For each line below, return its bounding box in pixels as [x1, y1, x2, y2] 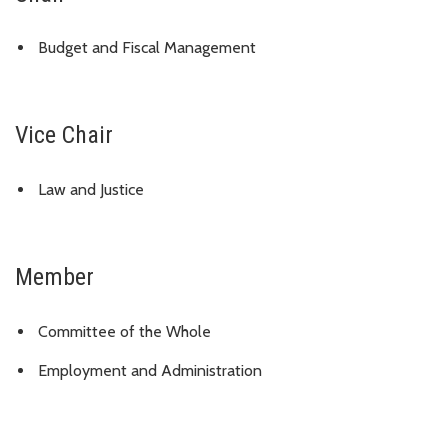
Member [15, 263, 94, 292]
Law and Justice [38, 180, 144, 200]
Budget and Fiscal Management [38, 38, 256, 58]
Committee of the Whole [38, 321, 211, 341]
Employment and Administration [38, 360, 262, 380]
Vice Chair [15, 121, 113, 150]
